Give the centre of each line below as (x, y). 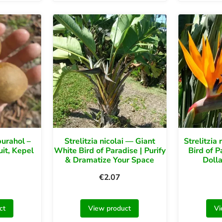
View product (110, 209)
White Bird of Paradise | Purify (110, 151)
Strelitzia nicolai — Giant (110, 141)
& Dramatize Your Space (110, 160)
